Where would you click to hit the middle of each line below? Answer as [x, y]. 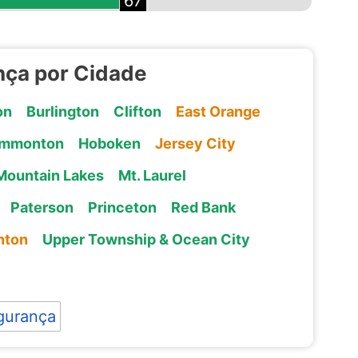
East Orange [218, 111]
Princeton [122, 207]
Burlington [62, 111]
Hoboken [109, 143]
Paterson [42, 207]
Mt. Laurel [152, 175]
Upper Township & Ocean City [146, 239]
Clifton [137, 111]
